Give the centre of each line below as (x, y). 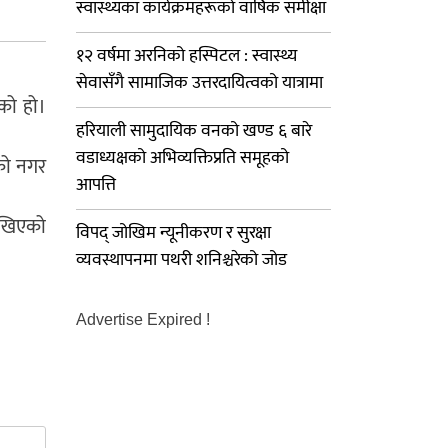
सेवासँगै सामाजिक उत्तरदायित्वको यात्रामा (199, 83)
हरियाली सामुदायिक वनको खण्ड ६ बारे (194, 131)
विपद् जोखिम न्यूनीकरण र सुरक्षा (173, 233)
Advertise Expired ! (143, 319)
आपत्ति (96, 185)
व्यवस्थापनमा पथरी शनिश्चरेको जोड (181, 260)
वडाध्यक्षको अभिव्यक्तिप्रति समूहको (182, 158)
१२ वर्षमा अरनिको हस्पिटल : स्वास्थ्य (186, 56)
